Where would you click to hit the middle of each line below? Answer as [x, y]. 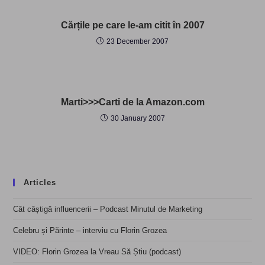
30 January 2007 [138, 118]
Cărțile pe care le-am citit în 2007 [132, 25]
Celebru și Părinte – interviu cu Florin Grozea [90, 230]
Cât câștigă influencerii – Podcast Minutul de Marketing [108, 209]
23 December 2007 [138, 41]
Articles [40, 182]
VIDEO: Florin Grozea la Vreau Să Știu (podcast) [97, 251]
